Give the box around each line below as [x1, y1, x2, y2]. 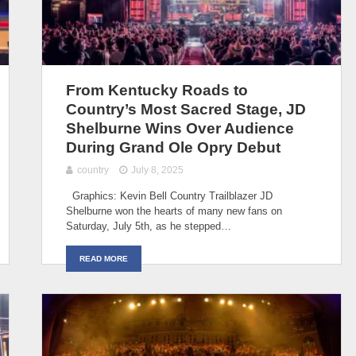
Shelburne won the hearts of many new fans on [66, 204, 282, 217]
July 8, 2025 [131, 164, 184, 176]
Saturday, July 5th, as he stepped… [66, 219, 231, 232]
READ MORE [79, 253, 128, 263]
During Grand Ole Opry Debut [66, 138, 281, 156]
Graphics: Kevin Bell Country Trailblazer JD [66, 189, 273, 202]
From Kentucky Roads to [66, 81, 248, 99]
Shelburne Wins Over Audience [66, 119, 294, 137]
